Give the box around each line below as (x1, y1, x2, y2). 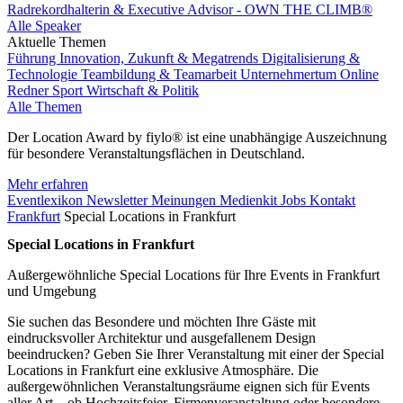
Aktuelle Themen (7, 34, 106, 49)
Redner (7, 83, 52, 98)
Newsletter (86, 193, 151, 208)
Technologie (7, 67, 81, 82)
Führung (7, 50, 59, 66)
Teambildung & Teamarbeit (81, 67, 240, 82)
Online (340, 67, 379, 82)
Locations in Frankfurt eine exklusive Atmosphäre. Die (7, 363, 318, 379)
